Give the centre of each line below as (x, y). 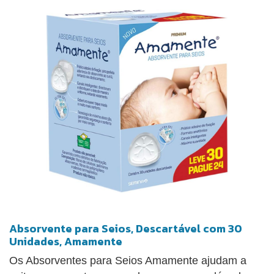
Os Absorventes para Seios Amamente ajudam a (128, 260)
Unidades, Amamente (66, 241)
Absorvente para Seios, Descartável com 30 (126, 228)
